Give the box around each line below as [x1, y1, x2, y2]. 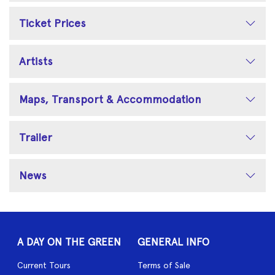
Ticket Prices [19, 16, 86, 29]
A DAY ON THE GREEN [17, 235, 121, 248]
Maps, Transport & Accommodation [19, 92, 201, 106]
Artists [19, 54, 53, 68]
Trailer [19, 130, 52, 144]
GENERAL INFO [137, 235, 209, 248]
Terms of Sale [137, 260, 190, 270]
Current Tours [17, 260, 71, 270]
